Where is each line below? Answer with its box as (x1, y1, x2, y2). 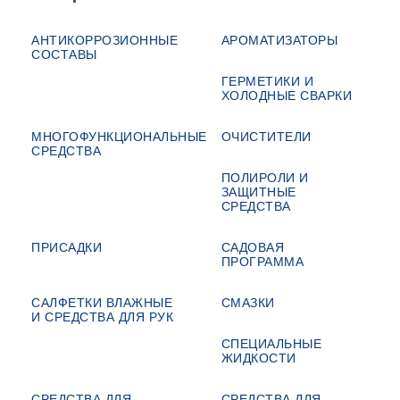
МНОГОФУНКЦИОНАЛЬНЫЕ (31, 129, 207, 144)
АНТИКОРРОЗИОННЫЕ (31, 32, 178, 47)
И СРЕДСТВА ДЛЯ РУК (31, 309, 173, 324)
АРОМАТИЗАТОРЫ (221, 32, 337, 47)
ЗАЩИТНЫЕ (221, 184, 296, 199)
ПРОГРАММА (221, 254, 304, 269)
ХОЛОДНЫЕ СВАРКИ (221, 87, 352, 103)
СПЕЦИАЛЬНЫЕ (221, 336, 321, 351)
